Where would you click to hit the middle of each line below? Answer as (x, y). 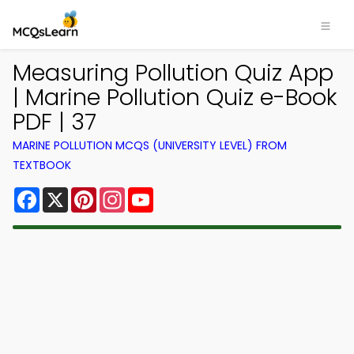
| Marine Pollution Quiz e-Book (175, 97)
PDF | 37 (55, 122)
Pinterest (125, 193)
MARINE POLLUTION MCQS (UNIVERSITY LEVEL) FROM (150, 145)
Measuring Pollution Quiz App (173, 73)
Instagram (157, 193)
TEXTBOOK (42, 165)
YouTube (180, 193)
